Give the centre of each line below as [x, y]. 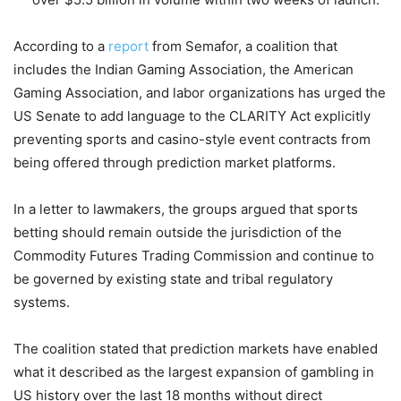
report [128, 47]
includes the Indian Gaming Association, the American [183, 70]
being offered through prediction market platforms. [175, 163]
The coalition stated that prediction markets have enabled [196, 349]
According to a [61, 47]
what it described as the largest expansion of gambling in [194, 372]
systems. [42, 303]
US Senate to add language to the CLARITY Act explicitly [192, 116]
